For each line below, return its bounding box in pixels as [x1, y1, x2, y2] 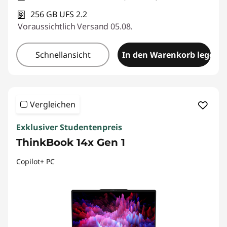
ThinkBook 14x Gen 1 [16, 136, 125, 148]
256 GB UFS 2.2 [30, 9, 87, 20]
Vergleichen [30, 99, 75, 110]
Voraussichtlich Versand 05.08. [18, 21, 133, 32]
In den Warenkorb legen [122, 49, 219, 60]
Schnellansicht [35, 49, 91, 60]
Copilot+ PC [16, 157, 55, 166]
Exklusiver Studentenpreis [16, 122, 122, 133]
